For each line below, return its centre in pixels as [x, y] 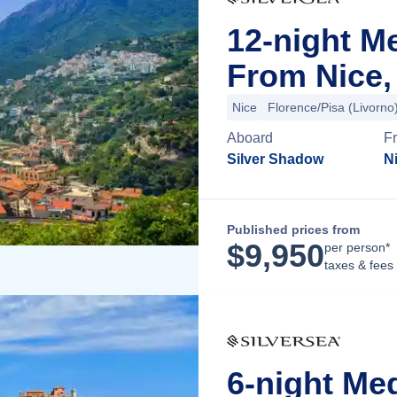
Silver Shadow [275, 159]
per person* [357, 247]
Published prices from [293, 230]
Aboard [250, 138]
